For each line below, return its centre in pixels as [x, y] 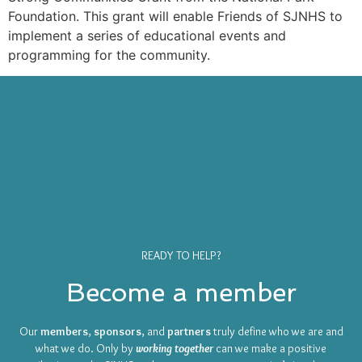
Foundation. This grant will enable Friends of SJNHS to [175, 16]
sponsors [117, 332]
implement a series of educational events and [147, 36]
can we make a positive [270, 349]
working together [175, 349]
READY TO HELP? [181, 256]
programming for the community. [109, 55]
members [64, 332]
